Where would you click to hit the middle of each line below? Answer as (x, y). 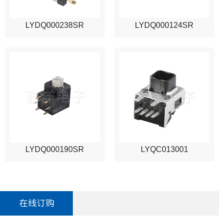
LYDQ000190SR (55, 149)
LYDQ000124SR (164, 25)
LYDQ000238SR (55, 25)
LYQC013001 (164, 149)
